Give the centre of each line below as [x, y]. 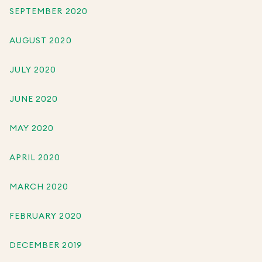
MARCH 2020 [39, 187]
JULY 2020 [33, 70]
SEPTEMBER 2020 [49, 11]
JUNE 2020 [34, 99]
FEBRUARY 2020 [46, 216]
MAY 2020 [32, 128]
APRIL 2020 [35, 158]
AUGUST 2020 [41, 41]
